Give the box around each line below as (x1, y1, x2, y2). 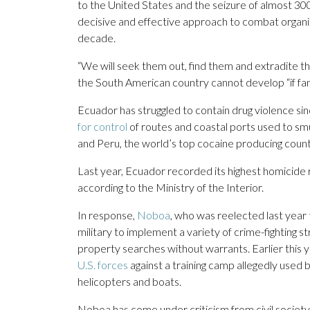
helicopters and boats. (77, 275, 181, 289)
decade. (77, 31, 116, 45)
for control (77, 120, 127, 134)
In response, (77, 208, 137, 222)
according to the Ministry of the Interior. (77, 181, 264, 194)
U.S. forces (77, 258, 128, 272)
